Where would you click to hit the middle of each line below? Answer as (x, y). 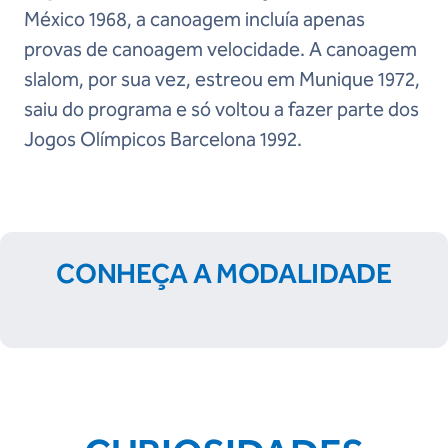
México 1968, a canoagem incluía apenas (194, 19)
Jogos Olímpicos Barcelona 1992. (163, 139)
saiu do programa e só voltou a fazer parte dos (221, 109)
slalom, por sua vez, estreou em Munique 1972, (224, 79)
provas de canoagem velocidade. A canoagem (220, 49)
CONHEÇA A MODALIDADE (224, 273)
